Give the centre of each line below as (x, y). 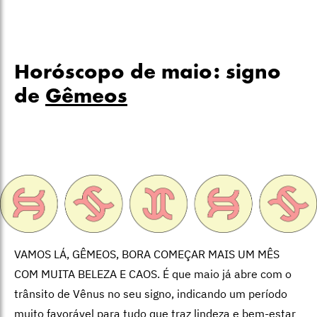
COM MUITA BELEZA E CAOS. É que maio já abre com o (153, 273)
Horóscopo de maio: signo (148, 73)
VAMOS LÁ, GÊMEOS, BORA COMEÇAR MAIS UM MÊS (147, 254)
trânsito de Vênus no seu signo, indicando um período (151, 293)
